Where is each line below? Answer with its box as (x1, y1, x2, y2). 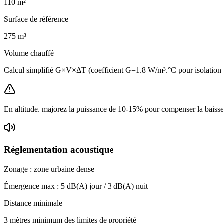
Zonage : (4, 164, 34, 173)
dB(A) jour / (65, 181, 108, 190)
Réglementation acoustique (4, 144, 113, 155)
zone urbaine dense (34, 164, 94, 173)
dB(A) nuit (111, 181, 148, 190)
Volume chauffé (4, 48, 54, 57)
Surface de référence (4, 14, 68, 23)
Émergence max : (4, 181, 61, 190)
